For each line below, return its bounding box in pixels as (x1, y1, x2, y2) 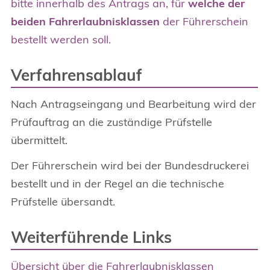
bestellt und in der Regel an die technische (11, 176, 224, 190)
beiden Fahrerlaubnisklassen (11, 14, 160, 28)
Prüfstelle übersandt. (11, 194, 115, 209)
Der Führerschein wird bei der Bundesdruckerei (11, 158, 249, 172)
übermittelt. (11, 133, 67, 147)
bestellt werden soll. (11, 32, 111, 46)
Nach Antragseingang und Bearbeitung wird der (11, 96, 256, 111)
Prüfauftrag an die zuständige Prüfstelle (11, 115, 212, 129)
